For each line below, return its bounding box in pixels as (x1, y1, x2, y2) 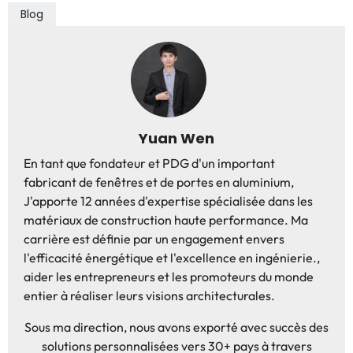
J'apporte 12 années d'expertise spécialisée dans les (24, 193, 313, 209)
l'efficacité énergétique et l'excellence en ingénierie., (24, 250, 320, 266)
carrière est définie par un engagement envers (24, 231, 284, 247)
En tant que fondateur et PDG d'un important (24, 155, 275, 171)
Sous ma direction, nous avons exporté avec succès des (24, 319, 329, 335)
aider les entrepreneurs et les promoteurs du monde (24, 269, 314, 284)
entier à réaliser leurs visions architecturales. (24, 288, 275, 303)
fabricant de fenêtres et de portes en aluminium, (24, 174, 294, 190)
